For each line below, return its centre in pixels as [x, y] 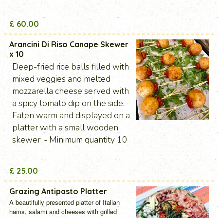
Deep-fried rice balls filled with [70, 66]
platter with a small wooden [65, 127]
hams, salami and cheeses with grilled [63, 212]
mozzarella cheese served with [70, 91]
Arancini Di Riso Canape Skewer [69, 45]
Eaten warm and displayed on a [71, 115]
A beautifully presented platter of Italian [64, 202]
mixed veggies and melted [61, 79]
